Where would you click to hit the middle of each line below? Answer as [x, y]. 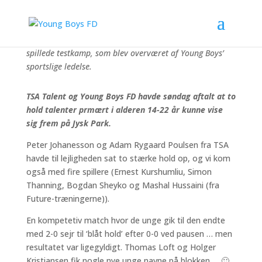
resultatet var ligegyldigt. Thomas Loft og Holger [121, 247]
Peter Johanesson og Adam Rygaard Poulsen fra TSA [127, 145]
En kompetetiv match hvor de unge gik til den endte [125, 220]
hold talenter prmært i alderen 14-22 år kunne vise [124, 110]
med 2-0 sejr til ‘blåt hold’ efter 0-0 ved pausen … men [129, 234]
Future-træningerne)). [68, 199]
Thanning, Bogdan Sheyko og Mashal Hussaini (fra [123, 185]
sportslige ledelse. [59, 66]
